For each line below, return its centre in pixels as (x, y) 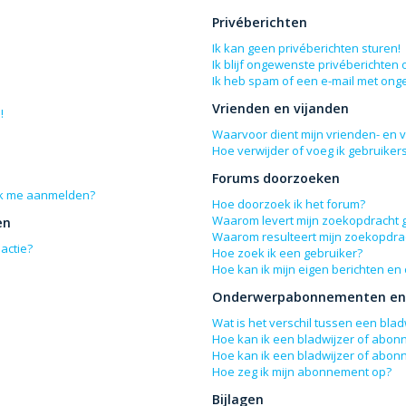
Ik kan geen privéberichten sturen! (307, 48)
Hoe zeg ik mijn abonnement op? (302, 372)
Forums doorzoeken (276, 178)
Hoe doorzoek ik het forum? (289, 204)
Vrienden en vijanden (281, 108)
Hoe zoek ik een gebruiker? (288, 253)
